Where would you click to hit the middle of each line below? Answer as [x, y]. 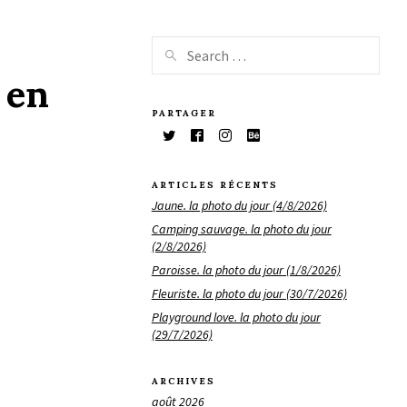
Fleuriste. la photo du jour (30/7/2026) [249, 293]
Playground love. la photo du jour [236, 317]
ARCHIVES [183, 382]
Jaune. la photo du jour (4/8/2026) [239, 205]
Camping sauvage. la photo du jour [241, 228]
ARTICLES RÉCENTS [214, 185]
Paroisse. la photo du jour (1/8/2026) [246, 269]
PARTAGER [184, 113]
